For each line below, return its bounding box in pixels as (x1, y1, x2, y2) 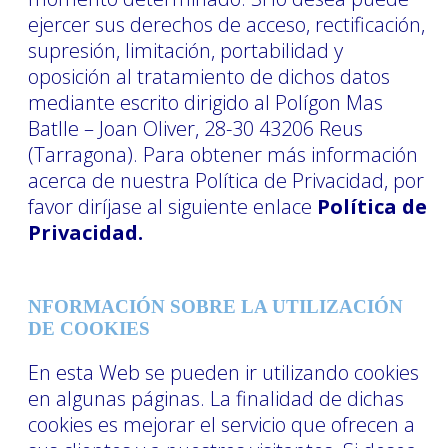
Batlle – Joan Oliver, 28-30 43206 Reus (28, 114, 363, 142)
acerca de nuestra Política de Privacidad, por (28, 166, 424, 194)
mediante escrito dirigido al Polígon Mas (28, 88, 383, 116)
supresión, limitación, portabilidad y (28, 36, 343, 64)
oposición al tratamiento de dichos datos (28, 62, 390, 90)
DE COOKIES (28, 317, 150, 339)
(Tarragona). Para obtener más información (28, 140, 418, 168)
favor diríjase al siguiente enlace (28, 192, 317, 220)
